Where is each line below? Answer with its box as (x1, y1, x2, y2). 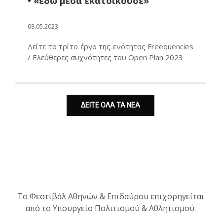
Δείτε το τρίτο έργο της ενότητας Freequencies (28, 41, 193, 52)
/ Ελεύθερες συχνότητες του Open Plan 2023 (28, 52, 183, 63)
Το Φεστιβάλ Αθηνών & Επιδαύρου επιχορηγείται (17, 190, 204, 202)
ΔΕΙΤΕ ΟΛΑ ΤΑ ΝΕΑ (81, 101, 140, 109)
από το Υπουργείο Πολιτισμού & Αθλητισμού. (25, 202, 196, 214)
